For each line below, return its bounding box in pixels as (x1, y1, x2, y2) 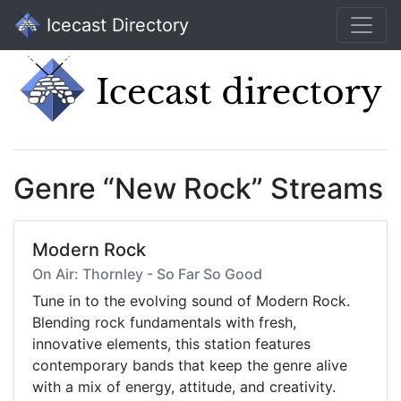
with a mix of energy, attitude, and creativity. (32, 378, 336, 397)
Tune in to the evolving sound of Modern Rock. (32, 292, 350, 311)
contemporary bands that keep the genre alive (32, 356, 347, 375)
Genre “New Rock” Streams (13, 171, 383, 207)
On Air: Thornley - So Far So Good (32, 265, 262, 284)
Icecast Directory (41, 14, 189, 36)
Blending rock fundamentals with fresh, (32, 313, 296, 332)
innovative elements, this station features (32, 335, 311, 354)
